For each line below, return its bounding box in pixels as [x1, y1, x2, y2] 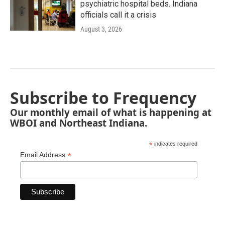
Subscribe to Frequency [10, 87, 196, 108]
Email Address [20, 151, 67, 159]
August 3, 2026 [80, 25, 122, 33]
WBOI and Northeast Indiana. [10, 117, 147, 129]
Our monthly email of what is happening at [10, 106, 211, 119]
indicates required [153, 141, 198, 147]
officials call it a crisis [80, 10, 156, 20]
